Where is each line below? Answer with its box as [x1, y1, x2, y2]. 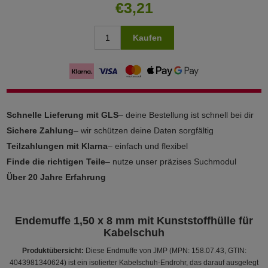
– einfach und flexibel [108, 141, 188, 151]
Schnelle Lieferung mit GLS [7, 109, 119, 120]
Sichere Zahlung [7, 125, 74, 135]
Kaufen [132, 32, 162, 42]
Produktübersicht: [22, 246, 84, 255]
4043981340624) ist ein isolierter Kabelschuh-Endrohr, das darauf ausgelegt [10, 258, 258, 267]
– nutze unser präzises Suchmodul [105, 156, 237, 166]
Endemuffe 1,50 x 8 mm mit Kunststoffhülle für [15, 214, 253, 227]
